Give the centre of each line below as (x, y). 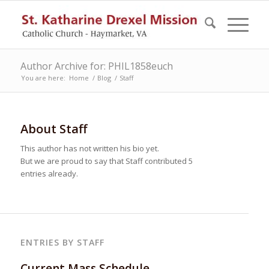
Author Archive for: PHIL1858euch (96, 66)
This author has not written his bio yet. (89, 149)
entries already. (49, 174)
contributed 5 (168, 161)
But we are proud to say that (73, 161)
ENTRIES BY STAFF (62, 243)
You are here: (43, 78)
